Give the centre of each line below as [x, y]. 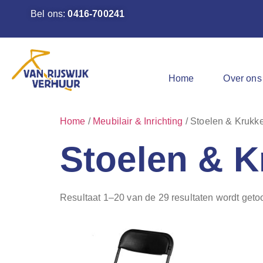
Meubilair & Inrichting [138, 121]
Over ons [242, 78]
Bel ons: [49, 14]
